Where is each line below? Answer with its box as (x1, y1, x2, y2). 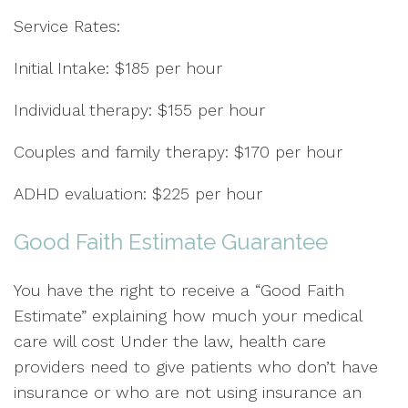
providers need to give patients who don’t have (14, 357, 378, 376)
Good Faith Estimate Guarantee (14, 229, 328, 255)
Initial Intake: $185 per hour (14, 58, 222, 77)
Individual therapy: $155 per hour (14, 100, 265, 119)
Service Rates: (14, 16, 120, 36)
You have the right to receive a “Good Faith (14, 280, 344, 300)
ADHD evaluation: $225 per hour (14, 184, 262, 203)
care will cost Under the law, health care (14, 331, 326, 351)
